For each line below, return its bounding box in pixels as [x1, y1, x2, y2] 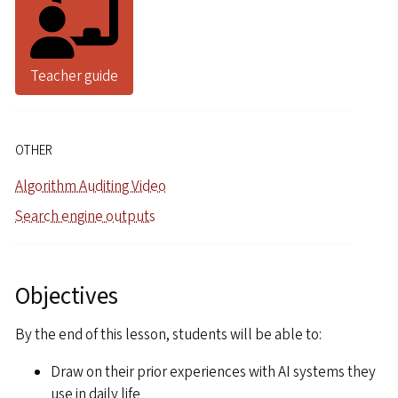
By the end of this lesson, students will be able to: [15, 323, 322, 346]
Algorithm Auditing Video [15, 176, 166, 198]
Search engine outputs [15, 205, 155, 227]
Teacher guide [30, 65, 118, 87]
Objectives [15, 278, 118, 314]
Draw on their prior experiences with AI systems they [51, 361, 376, 383]
